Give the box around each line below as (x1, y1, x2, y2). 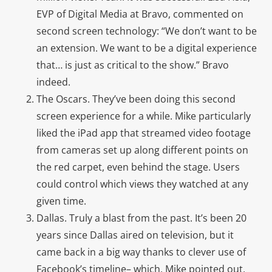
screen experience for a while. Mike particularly (36, 109, 251, 123)
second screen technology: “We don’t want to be (36, 24, 257, 38)
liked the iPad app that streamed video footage (36, 126, 251, 140)
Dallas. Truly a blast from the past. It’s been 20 (36, 211, 246, 225)
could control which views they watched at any (36, 177, 248, 191)
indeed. (36, 75, 70, 89)
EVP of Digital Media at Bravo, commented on (36, 7, 243, 21)
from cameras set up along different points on (36, 143, 248, 157)
